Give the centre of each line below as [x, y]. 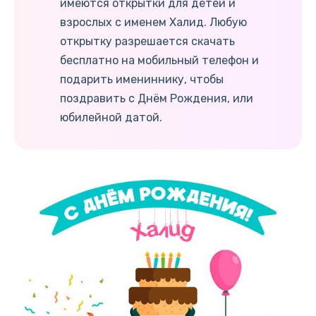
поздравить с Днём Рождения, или [157, 98]
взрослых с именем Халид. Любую [153, 22]
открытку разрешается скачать [147, 41]
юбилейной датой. [111, 117]
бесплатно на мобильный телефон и [159, 60]
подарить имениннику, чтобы [142, 79]
